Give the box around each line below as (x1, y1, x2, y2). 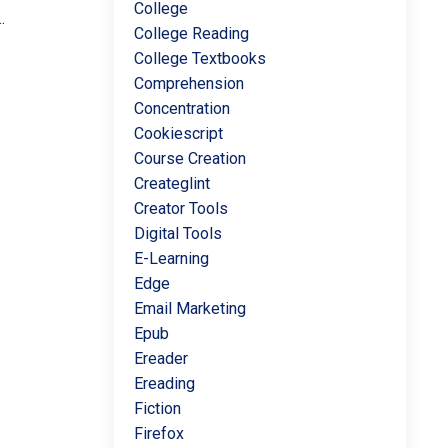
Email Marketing (133, 299, 246, 318)
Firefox (133, 424, 184, 443)
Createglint (133, 174, 210, 193)
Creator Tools (133, 199, 228, 218)
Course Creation (133, 149, 246, 168)
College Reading (133, 24, 249, 43)
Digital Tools (133, 224, 222, 243)
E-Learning (133, 249, 209, 268)
